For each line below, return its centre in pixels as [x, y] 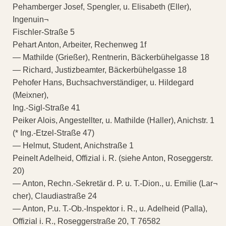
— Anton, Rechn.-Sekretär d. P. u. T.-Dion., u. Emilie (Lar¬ [115, 183]
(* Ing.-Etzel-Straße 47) [53, 133]
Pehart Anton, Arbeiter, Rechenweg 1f [79, 44]
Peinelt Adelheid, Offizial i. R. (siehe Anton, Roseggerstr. [113, 158]
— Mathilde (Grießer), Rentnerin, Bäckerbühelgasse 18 [111, 57]
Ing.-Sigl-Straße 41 [46, 107]
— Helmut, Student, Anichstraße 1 [73, 145]
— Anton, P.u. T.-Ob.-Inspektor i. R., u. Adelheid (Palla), [110, 208]
